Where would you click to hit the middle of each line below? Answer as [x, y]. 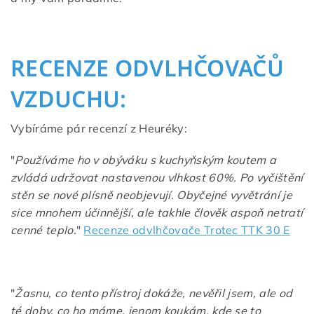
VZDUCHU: [69, 98]
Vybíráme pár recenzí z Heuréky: [99, 128]
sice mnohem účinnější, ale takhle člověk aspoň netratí [157, 212]
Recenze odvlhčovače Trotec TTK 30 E [187, 230]
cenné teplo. [43, 230]
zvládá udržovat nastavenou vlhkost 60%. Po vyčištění [157, 177]
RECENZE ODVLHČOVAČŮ [148, 67]
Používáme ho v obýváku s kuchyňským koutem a [146, 159]
